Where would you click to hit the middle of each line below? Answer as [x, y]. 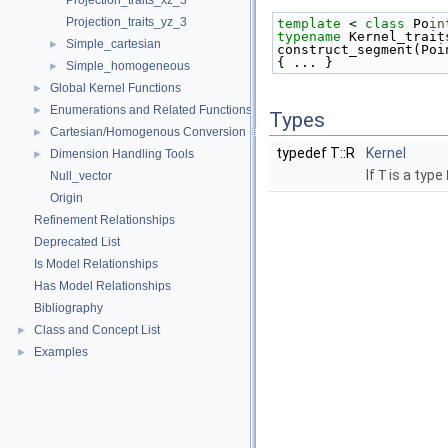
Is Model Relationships [96, 264]
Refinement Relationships [104, 220]
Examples [61, 352]
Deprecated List [77, 242]
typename [309, 37]
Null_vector [81, 176]
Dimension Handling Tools [122, 154]
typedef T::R [317, 153]
